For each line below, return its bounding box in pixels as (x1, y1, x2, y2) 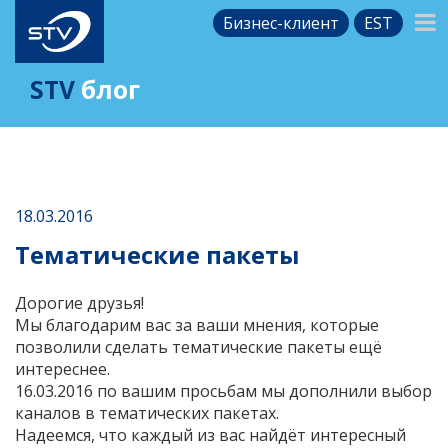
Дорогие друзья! (15, 291, 144, 314)
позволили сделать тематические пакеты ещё (15, 335, 382, 358)
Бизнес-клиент (223, 12, 340, 34)
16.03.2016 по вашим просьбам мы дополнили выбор (15, 379, 432, 402)
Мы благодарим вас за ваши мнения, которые (15, 313, 379, 336)
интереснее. (15, 357, 110, 380)
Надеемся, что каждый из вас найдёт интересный (15, 423, 406, 446)
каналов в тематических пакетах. (15, 401, 279, 424)
